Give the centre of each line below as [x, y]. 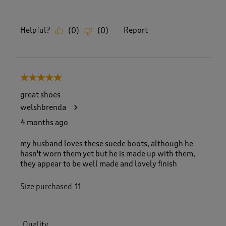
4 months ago [44, 122]
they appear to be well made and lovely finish [99, 164]
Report [136, 31]
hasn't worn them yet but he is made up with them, [108, 154]
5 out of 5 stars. [47, 78]
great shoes [40, 95]
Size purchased [46, 186]
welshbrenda [43, 107]
